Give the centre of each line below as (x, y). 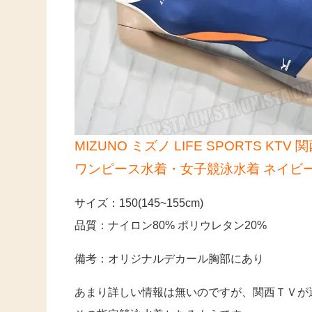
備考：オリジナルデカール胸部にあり (170, 259)
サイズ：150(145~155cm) (139, 203)
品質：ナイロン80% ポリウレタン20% (171, 226)
